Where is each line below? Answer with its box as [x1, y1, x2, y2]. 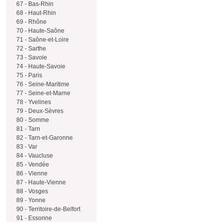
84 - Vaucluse [15, 152, 53, 159]
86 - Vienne [15, 170, 48, 177]
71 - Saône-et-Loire [15, 36, 69, 43]
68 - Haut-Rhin [15, 9, 56, 16]
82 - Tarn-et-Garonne [15, 134, 73, 141]
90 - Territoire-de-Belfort [15, 206, 80, 213]
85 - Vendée [15, 161, 49, 168]
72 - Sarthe [15, 45, 46, 52]
